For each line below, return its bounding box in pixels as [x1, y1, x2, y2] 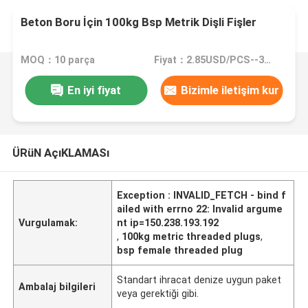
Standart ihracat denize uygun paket [117, 274, 282, 285]
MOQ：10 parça [21, 54, 96, 66]
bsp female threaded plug [117, 244, 243, 256]
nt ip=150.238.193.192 [117, 217, 219, 228]
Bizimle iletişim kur [181, 82, 280, 97]
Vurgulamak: [19, 217, 78, 228]
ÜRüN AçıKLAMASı [12, 145, 109, 159]
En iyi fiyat [67, 82, 122, 97]
